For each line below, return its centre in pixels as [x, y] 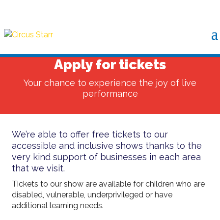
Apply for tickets [110, 65]
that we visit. [39, 168]
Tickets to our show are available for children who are [109, 184]
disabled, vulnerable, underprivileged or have [92, 195]
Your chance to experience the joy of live [110, 83]
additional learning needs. [58, 206]
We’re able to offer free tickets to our [90, 134]
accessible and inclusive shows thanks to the [107, 146]
